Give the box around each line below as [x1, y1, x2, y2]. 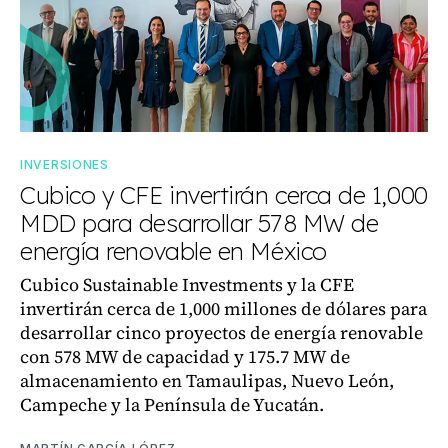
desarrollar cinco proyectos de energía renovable [20, 319, 423, 345]
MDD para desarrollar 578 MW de [20, 207, 379, 238]
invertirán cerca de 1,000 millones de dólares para [20, 295, 427, 321]
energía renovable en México [20, 235, 327, 266]
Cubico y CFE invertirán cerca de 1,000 [20, 179, 428, 210]
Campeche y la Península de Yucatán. [20, 391, 324, 417]
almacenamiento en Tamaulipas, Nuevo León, [20, 367, 394, 393]
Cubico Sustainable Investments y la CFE [20, 271, 354, 297]
